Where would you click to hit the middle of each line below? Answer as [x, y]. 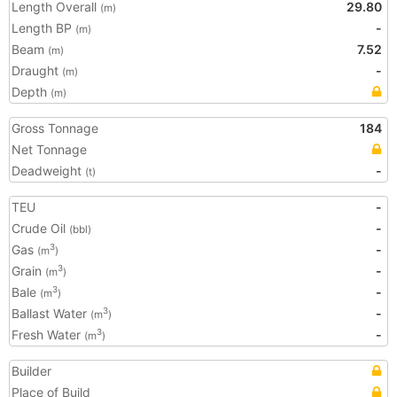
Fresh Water [48, 335]
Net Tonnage [49, 149]
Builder [31, 371]
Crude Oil [40, 228]
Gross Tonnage [55, 128]
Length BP [43, 28]
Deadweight [48, 171]
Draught [37, 70]
